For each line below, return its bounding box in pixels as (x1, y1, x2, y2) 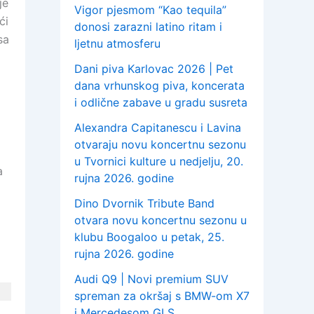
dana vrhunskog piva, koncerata (74, 78, 245, 93)
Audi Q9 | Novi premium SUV (74, 272, 228, 287)
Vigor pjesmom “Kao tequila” (74, 3, 226, 18)
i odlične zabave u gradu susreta (74, 95, 247, 110)
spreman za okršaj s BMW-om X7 (74, 289, 250, 303)
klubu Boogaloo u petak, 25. (74, 230, 224, 245)
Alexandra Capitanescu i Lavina (74, 121, 241, 135)
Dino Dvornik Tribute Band (74, 196, 214, 211)
